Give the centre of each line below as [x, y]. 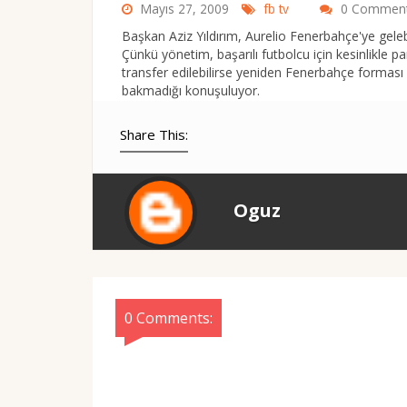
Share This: [154, 134]
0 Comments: [169, 318]
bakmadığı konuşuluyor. [191, 90]
